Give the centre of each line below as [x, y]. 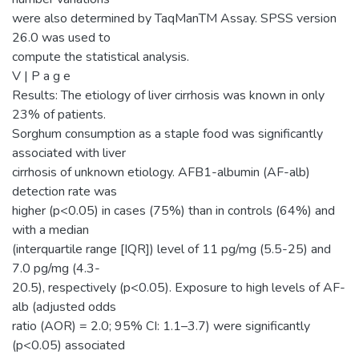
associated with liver [69, 153]
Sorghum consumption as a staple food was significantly [167, 133]
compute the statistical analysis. [101, 56]
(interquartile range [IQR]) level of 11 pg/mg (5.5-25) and [171, 249]
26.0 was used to [61, 37]
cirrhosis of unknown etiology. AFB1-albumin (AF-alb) [161, 172]
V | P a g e [41, 76]
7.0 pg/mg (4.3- [56, 268]
